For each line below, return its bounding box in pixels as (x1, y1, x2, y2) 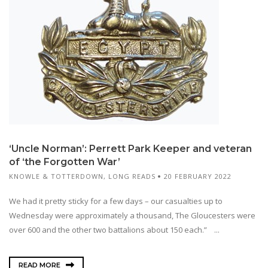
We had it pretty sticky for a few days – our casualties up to (9, 195, 223, 206)
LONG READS (108, 172, 156, 181)
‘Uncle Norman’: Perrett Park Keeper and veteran (9, 143, 252, 155)
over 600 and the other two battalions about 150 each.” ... (9, 224, 220, 235)
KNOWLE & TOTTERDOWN (9, 172, 103, 181)
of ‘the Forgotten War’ (9, 156, 120, 168)
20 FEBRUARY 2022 (164, 172, 232, 181)
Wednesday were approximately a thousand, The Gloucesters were (9, 209, 255, 221)
